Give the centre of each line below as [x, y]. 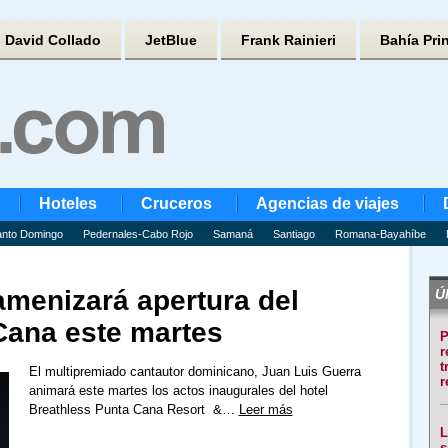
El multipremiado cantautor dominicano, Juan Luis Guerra [194, 371]
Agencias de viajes [327, 203]
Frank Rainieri [288, 40]
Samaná [232, 234]
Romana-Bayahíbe [380, 234]
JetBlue [170, 40]
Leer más [265, 409]
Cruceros [176, 203]
